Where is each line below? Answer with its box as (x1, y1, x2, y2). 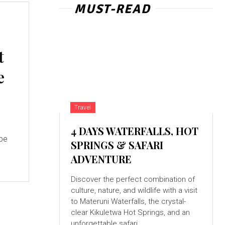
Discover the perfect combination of (70, 175, 195, 184)
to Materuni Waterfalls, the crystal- (70, 197, 148, 206)
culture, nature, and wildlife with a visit (70, 186, 197, 195)
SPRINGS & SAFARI (70, 138, 163, 152)
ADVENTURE (70, 152, 132, 166)
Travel (74, 104, 91, 111)
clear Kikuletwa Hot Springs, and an (70, 208, 190, 217)
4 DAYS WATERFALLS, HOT (70, 124, 198, 138)
